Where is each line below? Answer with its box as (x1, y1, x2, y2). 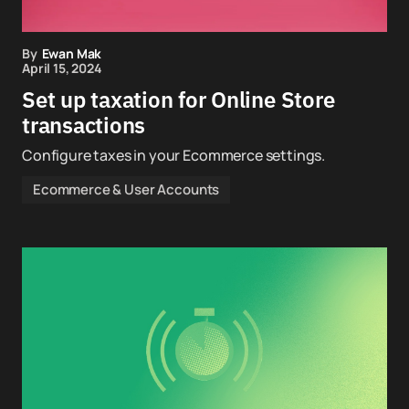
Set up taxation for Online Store (22, 85, 335, 114)
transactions (22, 110, 146, 140)
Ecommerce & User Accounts (33, 180, 220, 199)
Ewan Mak (41, 45, 102, 62)
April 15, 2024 (22, 59, 102, 77)
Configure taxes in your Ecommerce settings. (22, 145, 326, 165)
